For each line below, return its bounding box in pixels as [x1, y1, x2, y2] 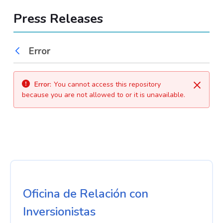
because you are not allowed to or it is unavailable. [21, 90, 185, 100]
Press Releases [13, 9, 103, 27]
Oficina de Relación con [23, 185, 148, 202]
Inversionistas [23, 203, 96, 220]
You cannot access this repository [53, 79, 161, 89]
